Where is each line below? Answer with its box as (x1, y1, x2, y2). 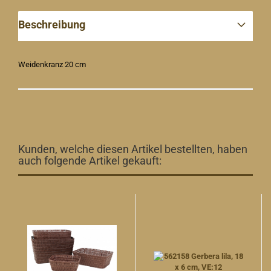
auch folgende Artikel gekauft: (18, 154, 162, 167)
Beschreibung (18, 18, 85, 31)
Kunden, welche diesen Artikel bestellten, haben (18, 143, 247, 155)
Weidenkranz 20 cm (18, 60, 86, 69)
